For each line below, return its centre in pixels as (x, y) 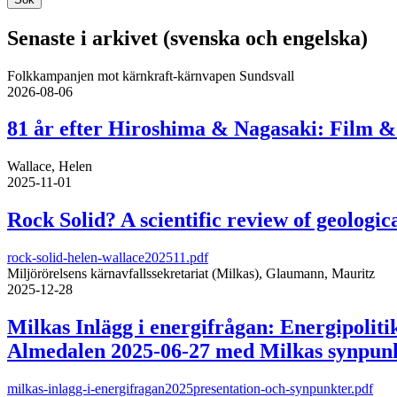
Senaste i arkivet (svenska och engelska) (187, 38)
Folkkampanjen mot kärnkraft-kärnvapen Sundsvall (151, 75)
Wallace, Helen (50, 167)
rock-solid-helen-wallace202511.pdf (108, 258)
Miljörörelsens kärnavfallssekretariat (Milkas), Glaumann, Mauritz (191, 274)
